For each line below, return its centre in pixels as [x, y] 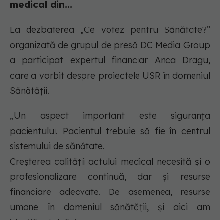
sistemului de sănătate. [58, 146]
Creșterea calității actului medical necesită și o [110, 162]
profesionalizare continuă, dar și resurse [110, 177]
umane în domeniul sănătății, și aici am [110, 207]
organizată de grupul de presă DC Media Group [110, 45]
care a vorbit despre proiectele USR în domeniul [110, 76]
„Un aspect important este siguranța [110, 116]
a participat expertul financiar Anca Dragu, [110, 60]
